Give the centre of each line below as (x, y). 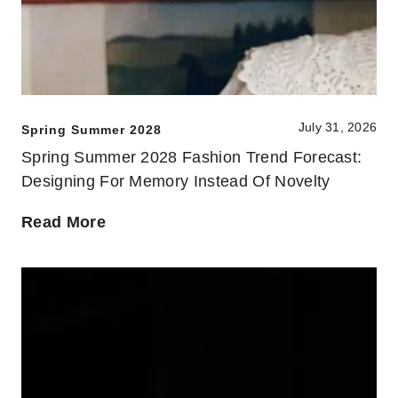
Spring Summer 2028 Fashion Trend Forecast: (192, 158)
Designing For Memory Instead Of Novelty (176, 182)
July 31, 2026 (337, 127)
